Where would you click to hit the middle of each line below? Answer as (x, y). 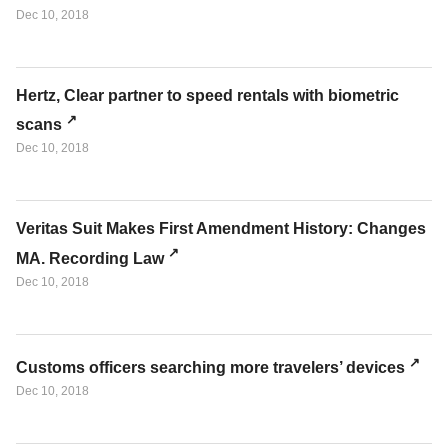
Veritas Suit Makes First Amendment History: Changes (221, 229)
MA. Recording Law (90, 258)
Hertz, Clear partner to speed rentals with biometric (207, 96)
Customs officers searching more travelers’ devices (210, 368)
